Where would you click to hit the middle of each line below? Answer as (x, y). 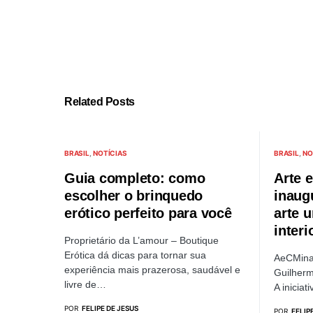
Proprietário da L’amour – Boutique (141, 240)
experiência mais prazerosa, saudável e (152, 270)
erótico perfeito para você (148, 213)
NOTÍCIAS (110, 153)
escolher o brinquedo (133, 196)
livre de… (85, 284)
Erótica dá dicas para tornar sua (135, 255)
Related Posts (100, 102)
